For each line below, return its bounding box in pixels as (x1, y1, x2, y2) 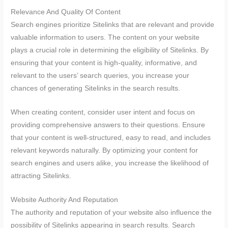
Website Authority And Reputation (11, 195, 119, 204)
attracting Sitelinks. (11, 172, 72, 180)
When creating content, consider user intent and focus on (11, 108, 195, 117)
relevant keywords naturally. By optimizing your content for (11, 147, 198, 155)
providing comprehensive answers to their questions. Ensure (11, 121, 206, 129)
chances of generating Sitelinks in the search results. (11, 84, 181, 93)
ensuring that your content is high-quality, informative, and (11, 59, 197, 67)
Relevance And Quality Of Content (11, 8, 121, 16)
